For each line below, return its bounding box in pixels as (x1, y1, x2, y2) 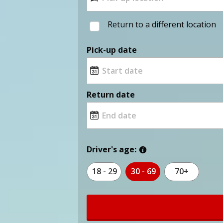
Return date (87, 89, 135, 100)
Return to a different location (108, 18, 217, 30)
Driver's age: (87, 143, 137, 155)
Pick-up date (87, 44, 137, 55)
